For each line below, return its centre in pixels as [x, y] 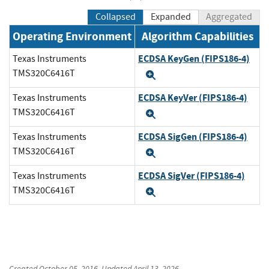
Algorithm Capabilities [197, 37]
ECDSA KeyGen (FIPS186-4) [194, 59]
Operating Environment [72, 37]
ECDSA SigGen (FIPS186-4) [193, 137]
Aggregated [229, 17]
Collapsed [116, 17]
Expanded [171, 17]
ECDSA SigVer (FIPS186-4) [192, 176]
